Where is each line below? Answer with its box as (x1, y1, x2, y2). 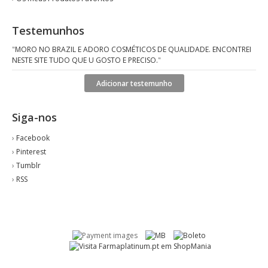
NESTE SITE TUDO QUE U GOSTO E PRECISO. (12, 55, 158, 65)
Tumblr (16, 160, 41, 170)
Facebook (16, 133, 50, 143)
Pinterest (16, 147, 46, 157)
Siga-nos (12, 110, 57, 124)
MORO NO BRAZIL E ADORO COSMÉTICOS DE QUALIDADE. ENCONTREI (15, 44, 251, 54)
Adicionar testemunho (96, 78, 172, 89)
